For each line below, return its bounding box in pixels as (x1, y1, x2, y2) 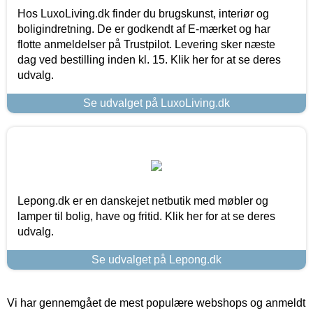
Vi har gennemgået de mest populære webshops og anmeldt (7, 296, 305, 309)
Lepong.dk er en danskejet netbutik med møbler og (17, 194, 268, 207)
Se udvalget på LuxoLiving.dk (83, 96, 230, 109)
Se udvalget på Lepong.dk (92, 253, 221, 265)
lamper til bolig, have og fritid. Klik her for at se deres (17, 210, 275, 222)
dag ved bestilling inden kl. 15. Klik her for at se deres (17, 53, 281, 66)
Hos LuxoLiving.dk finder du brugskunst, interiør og (17, 7, 269, 20)
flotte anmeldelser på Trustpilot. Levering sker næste (17, 38, 275, 50)
